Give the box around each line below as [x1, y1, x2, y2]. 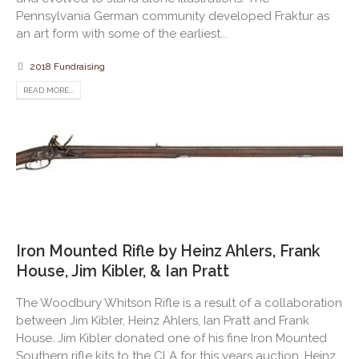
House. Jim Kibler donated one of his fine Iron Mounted [16, 330, 327, 345]
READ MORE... [23, 86, 74, 95]
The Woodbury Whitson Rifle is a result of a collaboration [16, 295, 342, 310]
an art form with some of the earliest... [16, 26, 228, 42]
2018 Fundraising [30, 61, 105, 73]
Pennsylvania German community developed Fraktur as [16, 9, 329, 24]
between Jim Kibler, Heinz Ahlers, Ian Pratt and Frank [16, 313, 309, 328]
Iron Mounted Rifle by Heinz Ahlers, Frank [16, 241, 320, 260]
